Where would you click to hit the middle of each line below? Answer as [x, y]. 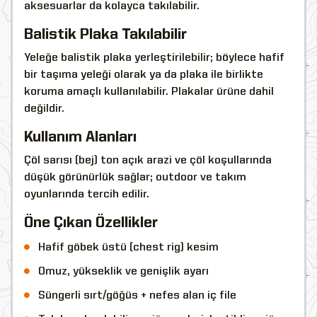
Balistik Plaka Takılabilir [105, 35]
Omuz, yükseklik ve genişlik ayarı [123, 271]
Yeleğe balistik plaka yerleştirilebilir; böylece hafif [154, 58]
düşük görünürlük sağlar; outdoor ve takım [135, 177]
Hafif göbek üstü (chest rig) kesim [128, 247]
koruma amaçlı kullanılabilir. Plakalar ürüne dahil [149, 92]
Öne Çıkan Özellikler [91, 223]
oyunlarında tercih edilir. [87, 194]
